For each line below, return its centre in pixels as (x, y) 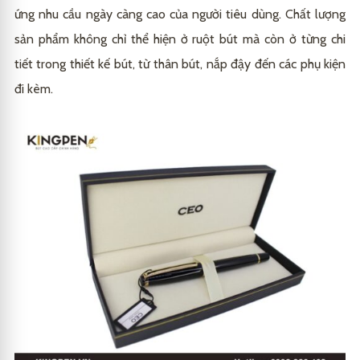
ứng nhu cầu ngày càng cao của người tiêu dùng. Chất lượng (180, 14)
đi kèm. (34, 89)
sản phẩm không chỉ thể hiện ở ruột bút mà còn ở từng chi (180, 39)
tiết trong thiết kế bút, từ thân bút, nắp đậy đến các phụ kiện (180, 64)
